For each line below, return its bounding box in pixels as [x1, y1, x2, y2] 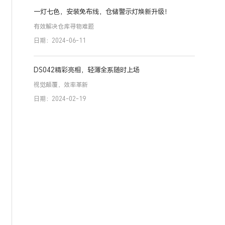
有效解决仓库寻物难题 [34, 22, 94, 31]
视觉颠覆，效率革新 [34, 80, 88, 89]
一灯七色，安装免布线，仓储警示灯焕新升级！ [34, 7, 171, 17]
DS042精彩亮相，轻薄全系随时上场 [34, 65, 140, 75]
